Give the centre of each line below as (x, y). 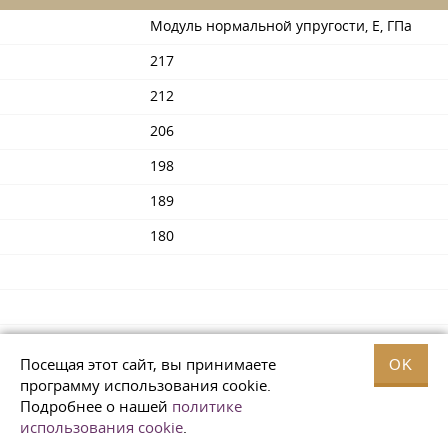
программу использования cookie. (145, 385)
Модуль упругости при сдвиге (253, 409)
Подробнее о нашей (96, 406)
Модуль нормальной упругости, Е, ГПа (281, 25)
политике (207, 406)
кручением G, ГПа (211, 428)
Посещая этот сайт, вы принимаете (148, 364)
